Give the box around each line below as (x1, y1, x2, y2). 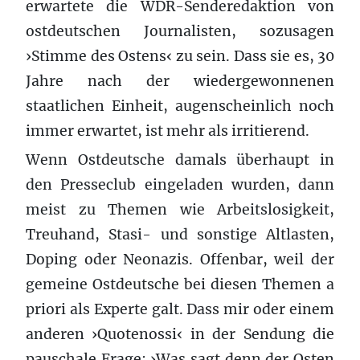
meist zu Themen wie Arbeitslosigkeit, (26, 200, 334, 219)
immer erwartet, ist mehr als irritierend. (26, 121, 309, 140)
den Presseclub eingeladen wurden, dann (26, 175, 334, 194)
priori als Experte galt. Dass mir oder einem (26, 300, 334, 318)
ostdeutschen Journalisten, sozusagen (26, 22, 334, 40)
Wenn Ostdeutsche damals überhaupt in (26, 150, 334, 169)
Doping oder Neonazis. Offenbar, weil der (26, 250, 334, 268)
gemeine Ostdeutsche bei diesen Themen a (26, 275, 334, 293)
